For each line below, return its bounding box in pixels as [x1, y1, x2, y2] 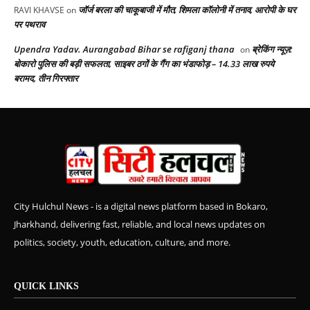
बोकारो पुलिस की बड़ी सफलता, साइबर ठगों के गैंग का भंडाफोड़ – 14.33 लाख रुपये [14, 57, 274, 71]
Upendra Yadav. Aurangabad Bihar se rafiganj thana [14, 43, 235, 56]
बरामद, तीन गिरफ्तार [14, 72, 78, 85]
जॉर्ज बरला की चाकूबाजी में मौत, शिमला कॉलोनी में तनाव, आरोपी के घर [78, 3, 296, 17]
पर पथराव [14, 18, 45, 31]
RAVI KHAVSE [14, 4, 64, 17]
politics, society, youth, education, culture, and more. [14, 235, 230, 248]
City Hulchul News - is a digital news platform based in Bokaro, [14, 199, 268, 212]
